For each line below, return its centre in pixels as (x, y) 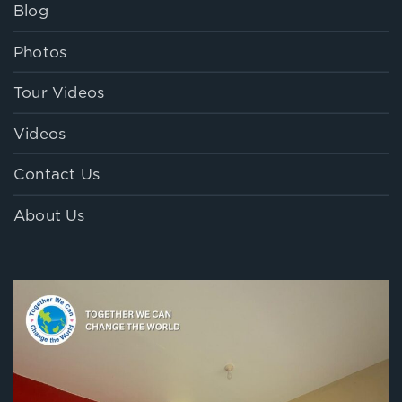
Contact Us (57, 176)
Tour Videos (59, 94)
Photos (40, 53)
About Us (49, 216)
